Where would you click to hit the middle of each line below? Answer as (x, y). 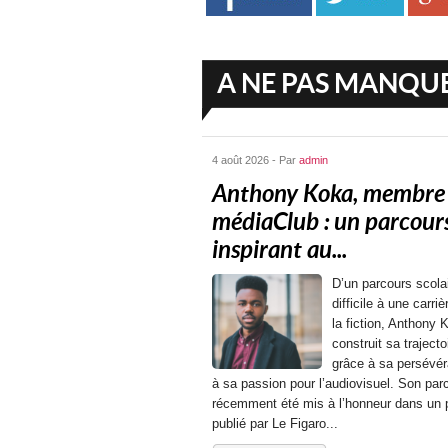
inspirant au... (279, 250)
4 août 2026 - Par (255, 160)
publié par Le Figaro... (275, 423)
